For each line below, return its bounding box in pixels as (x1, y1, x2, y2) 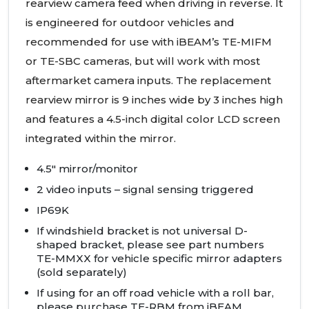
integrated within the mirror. (26, 131, 176, 145)
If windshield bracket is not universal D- (37, 223, 248, 237)
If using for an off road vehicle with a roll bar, (37, 286, 274, 299)
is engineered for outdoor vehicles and (26, 15, 235, 29)
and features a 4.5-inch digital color (26, 112, 217, 126)
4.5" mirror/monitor (37, 161, 138, 175)
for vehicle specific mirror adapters (91, 251, 282, 265)
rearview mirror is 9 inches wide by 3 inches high (26, 92, 283, 106)
